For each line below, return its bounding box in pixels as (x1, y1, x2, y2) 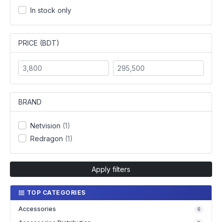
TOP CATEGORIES (26, 189, 86, 196)
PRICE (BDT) (18, 39, 59, 47)
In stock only (30, 6, 71, 14)
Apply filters (92, 165, 130, 173)
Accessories (18, 205, 56, 213)
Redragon (30, 134, 65, 143)
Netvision (30, 121, 62, 130)
